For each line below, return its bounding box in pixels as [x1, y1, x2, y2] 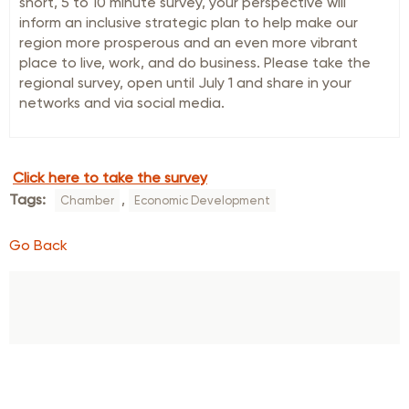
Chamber [60, 194, 114, 207]
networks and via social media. [19, 94, 225, 111]
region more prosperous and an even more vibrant [19, 34, 358, 51]
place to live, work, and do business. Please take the [19, 54, 371, 71]
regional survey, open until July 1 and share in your [19, 74, 351, 91]
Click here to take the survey [13, 169, 207, 186]
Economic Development [134, 194, 270, 207]
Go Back [9, 236, 68, 254]
